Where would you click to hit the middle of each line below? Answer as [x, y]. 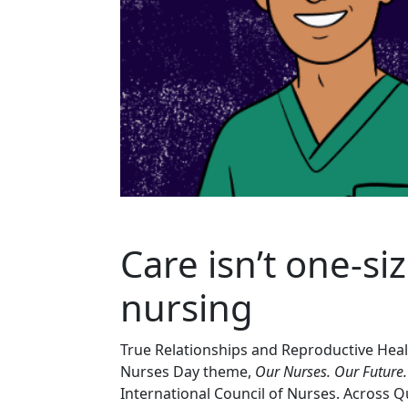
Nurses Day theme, [188, 371]
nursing [187, 307]
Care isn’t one [235, 263]
